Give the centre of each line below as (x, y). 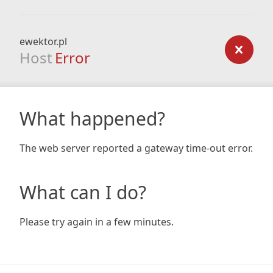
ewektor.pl (43, 41)
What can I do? (83, 192)
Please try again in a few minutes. (97, 222)
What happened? (92, 119)
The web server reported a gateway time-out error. (136, 148)
